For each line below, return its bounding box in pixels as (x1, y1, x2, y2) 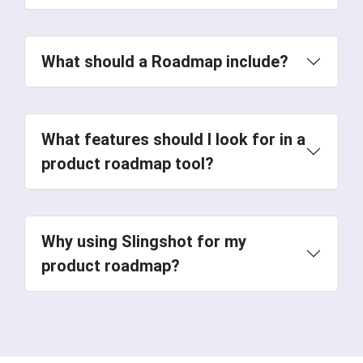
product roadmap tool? (41, 153, 214, 173)
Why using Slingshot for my (41, 231, 246, 251)
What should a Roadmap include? (41, 51, 288, 71)
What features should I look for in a (41, 129, 305, 149)
